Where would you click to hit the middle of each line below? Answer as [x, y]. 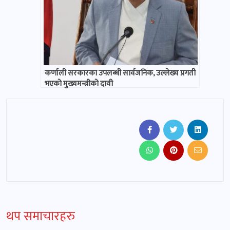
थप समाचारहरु [41, 217]
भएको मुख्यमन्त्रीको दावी [79, 84]
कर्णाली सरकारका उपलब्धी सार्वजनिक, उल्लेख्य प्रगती [120, 73]
